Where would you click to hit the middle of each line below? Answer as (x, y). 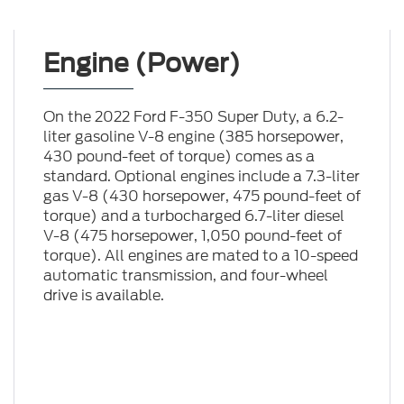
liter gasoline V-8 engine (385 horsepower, (193, 137)
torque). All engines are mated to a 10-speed (200, 256)
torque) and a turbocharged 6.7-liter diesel (193, 216)
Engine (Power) (142, 64)
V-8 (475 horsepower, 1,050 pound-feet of (192, 236)
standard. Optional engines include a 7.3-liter (201, 177)
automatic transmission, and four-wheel (185, 276)
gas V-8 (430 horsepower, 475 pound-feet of (202, 197)
